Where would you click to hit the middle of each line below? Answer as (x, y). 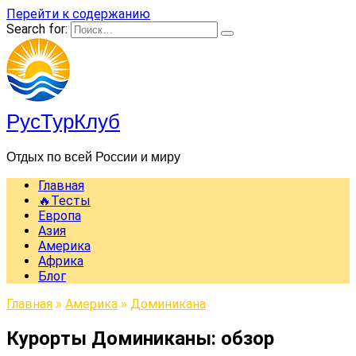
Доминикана (168, 304)
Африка (61, 261)
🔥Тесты (64, 201)
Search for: (37, 29)
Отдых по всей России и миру (93, 156)
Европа (60, 216)
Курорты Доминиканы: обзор (140, 338)
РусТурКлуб (63, 120)
